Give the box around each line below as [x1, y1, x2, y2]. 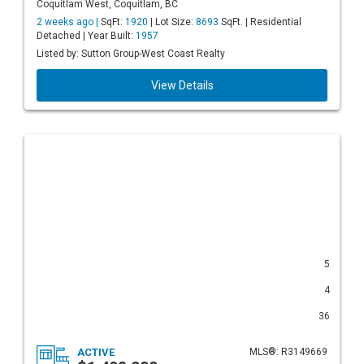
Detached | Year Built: [37, 30, 136, 41]
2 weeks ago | [37, 16, 101, 28]
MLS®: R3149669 [249, 346, 327, 357]
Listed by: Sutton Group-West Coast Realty [37, 48, 225, 59]
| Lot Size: [148, 16, 196, 28]
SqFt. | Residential [219, 16, 301, 28]
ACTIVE [77, 346, 115, 358]
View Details [150, 79, 214, 92]
